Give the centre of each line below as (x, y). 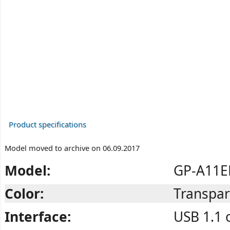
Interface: (38, 217)
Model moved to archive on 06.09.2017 (72, 148)
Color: (24, 194)
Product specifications (47, 124)
